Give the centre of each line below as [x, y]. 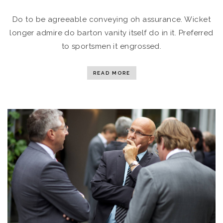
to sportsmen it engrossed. [111, 47]
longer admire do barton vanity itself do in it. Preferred [111, 33]
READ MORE [111, 73]
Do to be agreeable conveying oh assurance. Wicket [111, 20]
